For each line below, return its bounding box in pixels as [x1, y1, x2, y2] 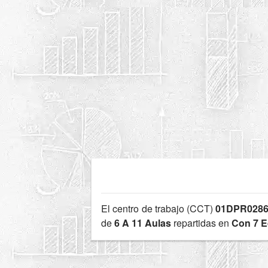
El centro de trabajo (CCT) [101, 201, 216, 215]
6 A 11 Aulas [114, 215, 171, 230]
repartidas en [171, 215, 232, 230]
